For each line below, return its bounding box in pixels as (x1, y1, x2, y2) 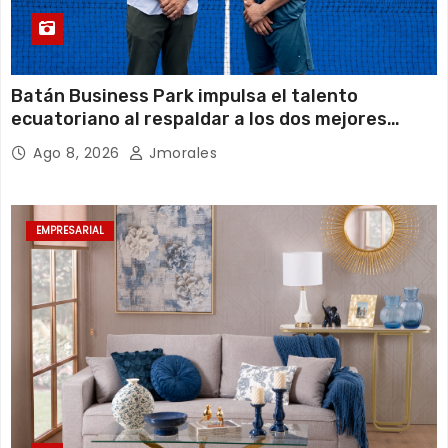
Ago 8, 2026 (33, 142, 124, 163)
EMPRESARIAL (36, 222, 104, 238)
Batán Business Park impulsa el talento (11, 84, 358, 107)
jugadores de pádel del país (11, 130, 251, 153)
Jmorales (144, 142, 217, 163)
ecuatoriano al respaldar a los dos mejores (11, 107, 387, 130)
